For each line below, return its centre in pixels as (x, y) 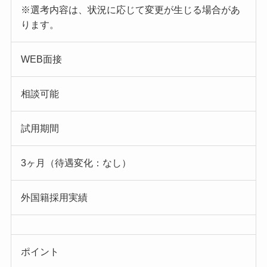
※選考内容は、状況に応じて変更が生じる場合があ (130, 10)
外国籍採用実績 (54, 198)
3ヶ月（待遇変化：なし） (76, 163)
